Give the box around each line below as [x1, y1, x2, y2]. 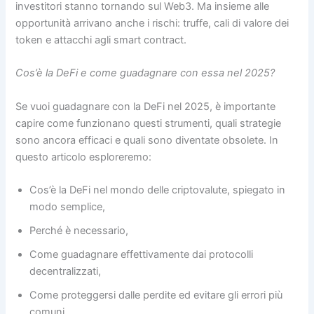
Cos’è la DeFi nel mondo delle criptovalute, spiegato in [29, 184, 286, 196]
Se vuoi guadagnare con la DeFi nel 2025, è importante [15, 100, 276, 113]
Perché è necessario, [29, 224, 129, 237]
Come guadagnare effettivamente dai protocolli [29, 248, 254, 261]
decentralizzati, [29, 265, 102, 278]
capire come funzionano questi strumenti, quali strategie [15, 116, 282, 130]
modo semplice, [29, 200, 106, 213]
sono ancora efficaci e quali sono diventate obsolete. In [15, 133, 279, 146]
